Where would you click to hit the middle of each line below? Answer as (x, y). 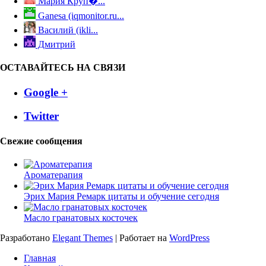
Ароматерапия (53, 175)
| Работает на (141, 237)
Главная (40, 258)
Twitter (41, 116)
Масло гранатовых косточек (81, 217)
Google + (46, 92)
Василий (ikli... (67, 30)
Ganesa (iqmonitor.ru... (80, 16)
